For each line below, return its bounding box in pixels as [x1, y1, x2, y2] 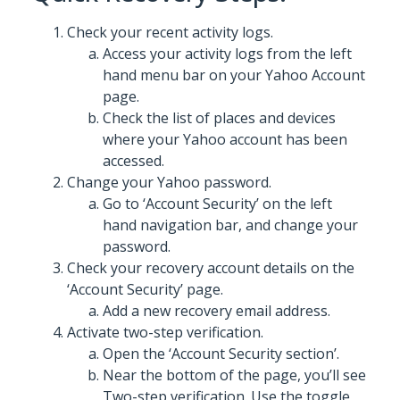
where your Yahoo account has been [103, 129, 347, 150]
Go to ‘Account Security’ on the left [103, 194, 332, 214]
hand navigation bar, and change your [103, 215, 358, 236]
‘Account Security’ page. [67, 279, 223, 300]
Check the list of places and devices [103, 108, 336, 129]
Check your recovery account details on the [67, 258, 354, 279]
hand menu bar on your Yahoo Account [103, 65, 365, 86]
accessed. [103, 151, 164, 171]
